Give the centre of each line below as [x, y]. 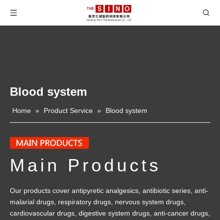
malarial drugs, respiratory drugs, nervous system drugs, [98, 202]
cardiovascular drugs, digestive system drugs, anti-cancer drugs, [110, 213]
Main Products [85, 165]
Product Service [68, 110]
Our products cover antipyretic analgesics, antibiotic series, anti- [109, 191]
